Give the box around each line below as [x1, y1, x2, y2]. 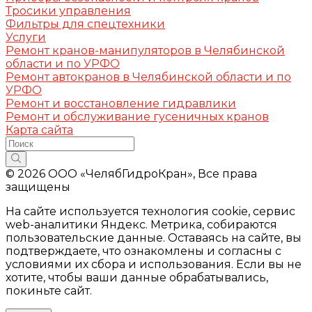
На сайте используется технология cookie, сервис [6, 204, 295, 218]
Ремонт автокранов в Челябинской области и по [6, 70, 291, 84]
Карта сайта [6, 123, 73, 136]
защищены [6, 180, 70, 194]
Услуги [6, 30, 46, 44]
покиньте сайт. [6, 283, 92, 297]
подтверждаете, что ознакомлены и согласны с [6, 244, 281, 258]
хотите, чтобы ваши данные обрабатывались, [6, 270, 268, 284]
